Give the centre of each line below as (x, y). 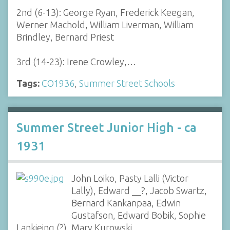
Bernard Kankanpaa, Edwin (126, 203)
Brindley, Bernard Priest (65, 37)
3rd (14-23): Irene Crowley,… (76, 62)
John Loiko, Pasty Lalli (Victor (130, 178)
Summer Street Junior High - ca (107, 128)
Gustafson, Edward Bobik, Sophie (138, 215)
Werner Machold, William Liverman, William (105, 25)
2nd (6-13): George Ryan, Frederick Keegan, (106, 12)
